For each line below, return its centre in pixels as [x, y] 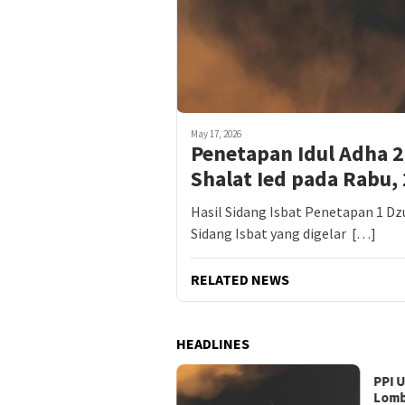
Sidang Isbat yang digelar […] [283, 234]
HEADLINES [213, 344]
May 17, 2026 [216, 134]
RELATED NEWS [240, 280]
